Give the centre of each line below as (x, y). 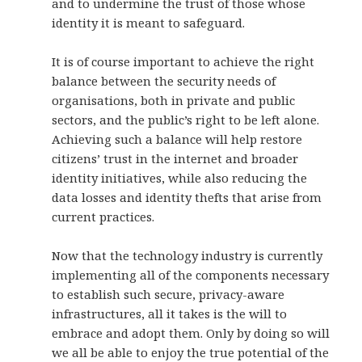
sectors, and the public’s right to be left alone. (186, 120)
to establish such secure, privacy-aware (168, 295)
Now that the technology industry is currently (187, 256)
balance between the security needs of (164, 81)
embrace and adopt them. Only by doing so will (191, 333)
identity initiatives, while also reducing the (180, 178)
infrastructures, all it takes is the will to (170, 314)
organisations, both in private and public (174, 101)
